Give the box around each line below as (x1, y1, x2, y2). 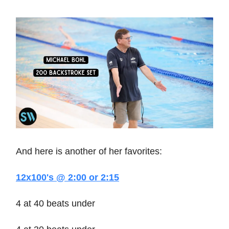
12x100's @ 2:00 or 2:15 (16, 172, 119, 183)
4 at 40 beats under (16, 198, 95, 209)
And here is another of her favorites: (16, 146, 162, 157)
